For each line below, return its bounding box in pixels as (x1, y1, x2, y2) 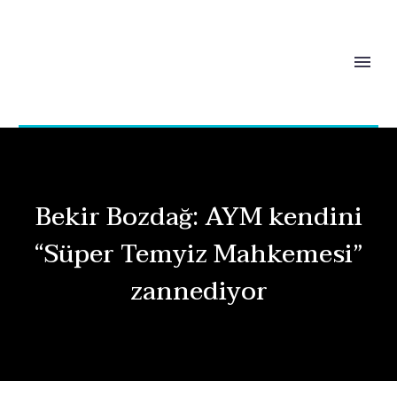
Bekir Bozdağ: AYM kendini (35, 196, 362, 238)
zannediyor (129, 270, 268, 313)
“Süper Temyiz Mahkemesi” (34, 233, 363, 276)
